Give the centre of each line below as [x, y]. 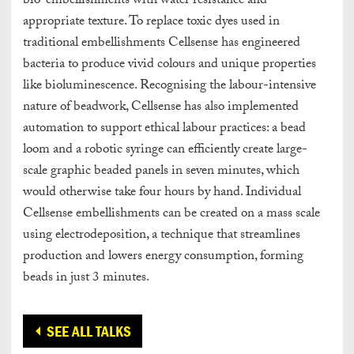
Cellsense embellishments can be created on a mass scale [171, 214]
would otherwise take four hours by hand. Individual [162, 193]
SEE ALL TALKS [89, 331]
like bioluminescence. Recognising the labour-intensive [169, 86]
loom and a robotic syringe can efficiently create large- [165, 150]
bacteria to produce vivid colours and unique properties [169, 65]
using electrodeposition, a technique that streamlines [162, 235]
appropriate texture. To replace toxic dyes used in [151, 22]
